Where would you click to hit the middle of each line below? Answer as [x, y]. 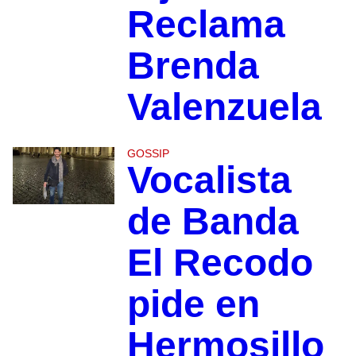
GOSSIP [148, 154]
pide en [193, 304]
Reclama [206, 25]
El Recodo [220, 263]
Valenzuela [224, 107]
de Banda [213, 222]
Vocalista [209, 180]
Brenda [193, 66]
